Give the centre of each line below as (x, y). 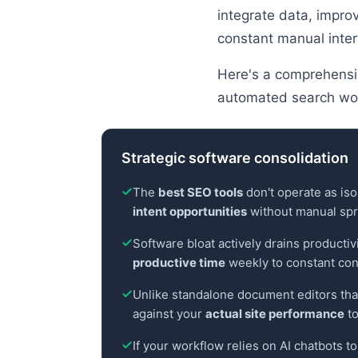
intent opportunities (190, 212)
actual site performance (275, 314)
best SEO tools (201, 193)
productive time (179, 263)
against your (169, 314)
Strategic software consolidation (235, 158)
